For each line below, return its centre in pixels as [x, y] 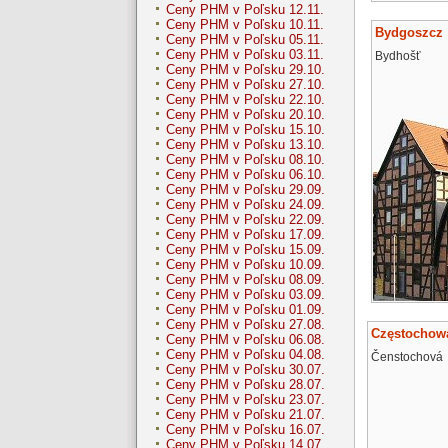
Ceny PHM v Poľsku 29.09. [245, 190]
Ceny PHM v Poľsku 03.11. [245, 55]
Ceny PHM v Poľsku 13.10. [245, 145]
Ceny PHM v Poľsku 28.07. [245, 385]
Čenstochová [407, 356]
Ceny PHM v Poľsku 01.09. [245, 310]
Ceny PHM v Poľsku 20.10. [245, 115]
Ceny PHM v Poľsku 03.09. [245, 295]
